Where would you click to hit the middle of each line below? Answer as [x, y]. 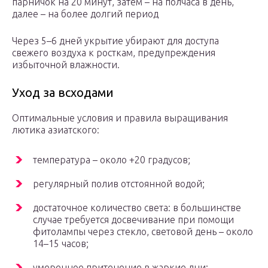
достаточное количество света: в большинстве [137, 208]
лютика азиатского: [56, 130]
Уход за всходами [63, 93]
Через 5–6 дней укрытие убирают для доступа [115, 41]
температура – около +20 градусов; [112, 160]
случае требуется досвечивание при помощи [133, 220]
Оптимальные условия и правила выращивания [120, 118]
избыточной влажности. [66, 65]
